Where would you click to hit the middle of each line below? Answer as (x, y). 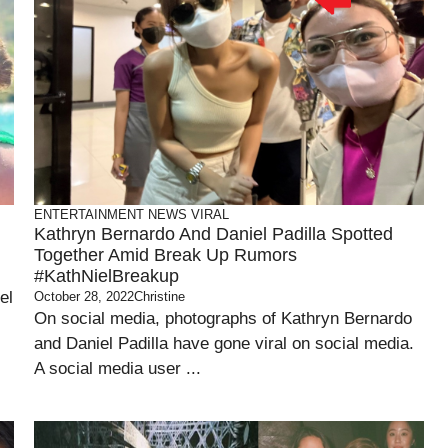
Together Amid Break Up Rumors (165, 255)
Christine (159, 296)
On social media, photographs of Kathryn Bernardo (223, 318)
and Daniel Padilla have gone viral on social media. (224, 343)
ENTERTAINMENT (89, 214)
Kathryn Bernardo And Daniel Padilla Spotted (213, 234)
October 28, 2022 (84, 296)
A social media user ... (117, 368)
